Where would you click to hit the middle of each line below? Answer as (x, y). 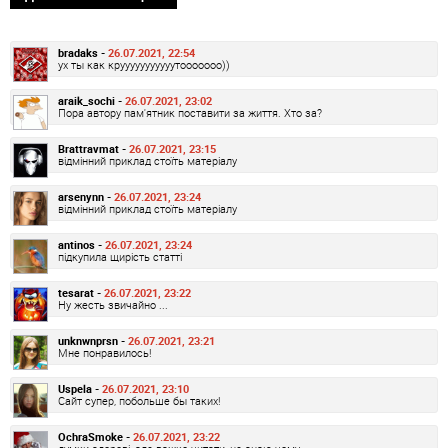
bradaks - (83, 52)
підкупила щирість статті (120, 256)
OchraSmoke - (95, 436)
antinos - (81, 244)
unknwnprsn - (93, 340)
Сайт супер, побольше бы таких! (139, 400)
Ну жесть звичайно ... (113, 304)
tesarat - (81, 292)
